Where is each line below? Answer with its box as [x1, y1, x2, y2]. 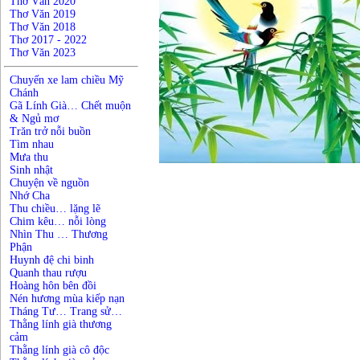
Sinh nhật [10, 164, 53, 176]
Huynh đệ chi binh [10, 254, 94, 266]
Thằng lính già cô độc [10, 344, 109, 356]
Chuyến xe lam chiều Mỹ [10, 74, 124, 86]
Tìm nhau [10, 138, 54, 150]
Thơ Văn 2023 [10, 47, 76, 59]
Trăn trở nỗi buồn [10, 125, 91, 137]
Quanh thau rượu [10, 267, 87, 279]
